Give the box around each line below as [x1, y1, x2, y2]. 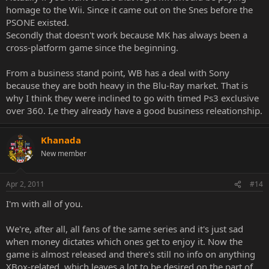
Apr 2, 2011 [6, 179, 44, 189]
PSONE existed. [6, 16, 69, 28]
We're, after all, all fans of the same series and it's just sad [6, 223, 243, 235]
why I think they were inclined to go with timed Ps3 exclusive [6, 91, 259, 104]
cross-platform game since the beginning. [6, 41, 178, 53]
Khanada [41, 133, 81, 146]
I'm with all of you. [6, 198, 83, 210]
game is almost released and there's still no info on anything [6, 248, 255, 260]
